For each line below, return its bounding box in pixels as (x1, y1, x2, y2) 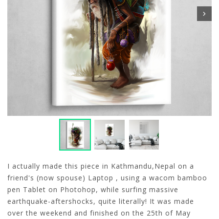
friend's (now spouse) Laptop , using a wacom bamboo (7, 173, 207, 183)
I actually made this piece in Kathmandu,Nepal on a (7, 161, 194, 171)
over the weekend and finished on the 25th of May (7, 208, 191, 218)
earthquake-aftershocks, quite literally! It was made (7, 197, 194, 206)
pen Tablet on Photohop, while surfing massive (7, 185, 178, 195)
